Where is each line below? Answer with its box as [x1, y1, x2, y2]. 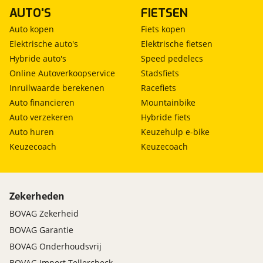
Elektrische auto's [9, 38, 78, 50]
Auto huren [9, 126, 54, 138]
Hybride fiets [141, 112, 191, 123]
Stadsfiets [141, 68, 179, 79]
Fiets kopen [141, 23, 186, 35]
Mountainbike [141, 97, 195, 109]
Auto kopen [9, 23, 54, 35]
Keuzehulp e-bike [141, 126, 210, 138]
